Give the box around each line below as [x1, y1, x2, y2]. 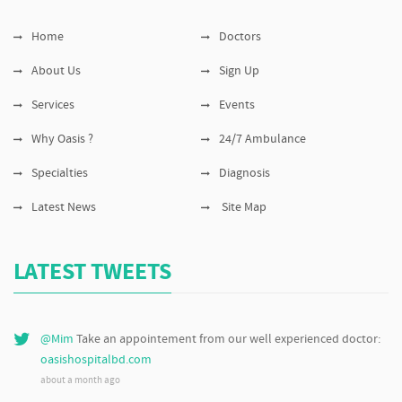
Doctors [219, 31, 261, 45]
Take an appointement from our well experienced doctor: [76, 333, 380, 347]
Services [31, 99, 74, 113]
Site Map [219, 201, 267, 215]
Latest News [31, 201, 96, 215]
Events [219, 99, 255, 113]
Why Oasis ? [31, 133, 93, 147]
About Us [31, 65, 81, 79]
